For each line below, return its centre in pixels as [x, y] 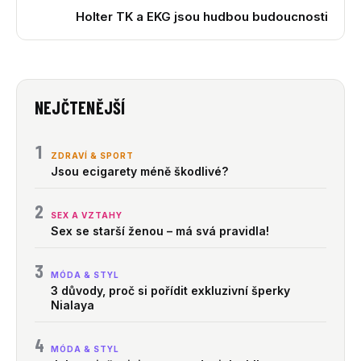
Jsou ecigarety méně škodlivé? [139, 172]
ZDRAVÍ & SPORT [92, 156]
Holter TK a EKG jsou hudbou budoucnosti [202, 17]
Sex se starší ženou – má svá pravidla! [160, 231]
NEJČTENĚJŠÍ [80, 108]
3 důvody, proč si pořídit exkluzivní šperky [170, 291]
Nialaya [73, 305]
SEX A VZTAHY [87, 216]
